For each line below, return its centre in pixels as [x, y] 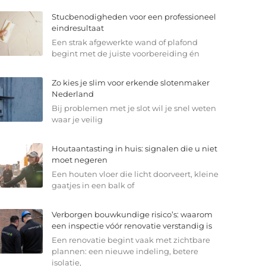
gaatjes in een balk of [93, 186]
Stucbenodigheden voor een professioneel [134, 17]
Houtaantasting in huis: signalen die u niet [134, 149]
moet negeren [79, 160]
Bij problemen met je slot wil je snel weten [134, 108]
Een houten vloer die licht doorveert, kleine [135, 174]
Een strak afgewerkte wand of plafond [124, 42]
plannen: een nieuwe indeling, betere [125, 251]
